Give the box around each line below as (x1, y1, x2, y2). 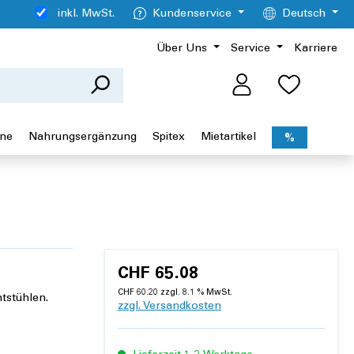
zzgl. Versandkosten (118, 301, 221, 313)
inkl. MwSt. (58, 9, 115, 20)
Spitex (153, 131, 185, 143)
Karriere (294, 43, 337, 55)
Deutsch (282, 9, 326, 20)
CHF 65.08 (118, 266, 198, 284)
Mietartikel (201, 131, 256, 143)
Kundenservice (153, 9, 232, 20)
